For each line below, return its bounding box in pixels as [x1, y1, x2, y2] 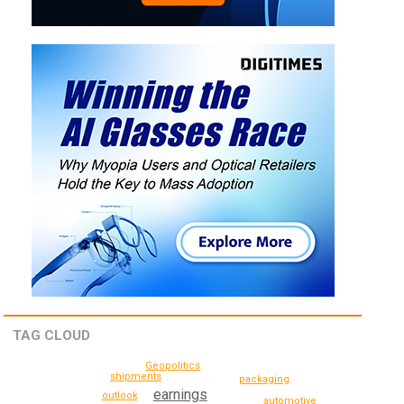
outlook [101, 390, 138, 402]
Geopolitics [145, 359, 201, 372]
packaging [239, 373, 290, 386]
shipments [109, 370, 161, 382]
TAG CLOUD [13, 327, 91, 344]
